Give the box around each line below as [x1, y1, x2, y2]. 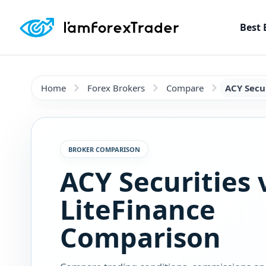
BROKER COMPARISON [68, 144, 140, 154]
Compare [166, 82, 204, 94]
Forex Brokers [87, 82, 145, 94]
